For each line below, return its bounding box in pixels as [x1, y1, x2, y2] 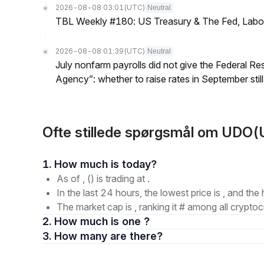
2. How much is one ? [54, 215, 150, 227]
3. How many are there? [110, 230, 163, 242]
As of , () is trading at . [57, 173, 150, 184]
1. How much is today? [122, 158, 157, 170]
